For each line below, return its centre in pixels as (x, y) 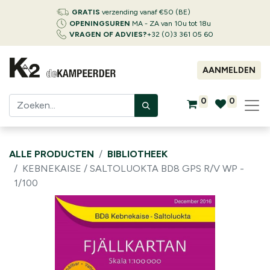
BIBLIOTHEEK (137, 154)
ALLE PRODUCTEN (52, 154)
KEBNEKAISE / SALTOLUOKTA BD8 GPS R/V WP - (133, 168)
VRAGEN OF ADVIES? (108, 34)
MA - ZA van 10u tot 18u (171, 24)
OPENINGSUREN (100, 24)
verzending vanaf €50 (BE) (145, 12)
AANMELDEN (229, 70)
